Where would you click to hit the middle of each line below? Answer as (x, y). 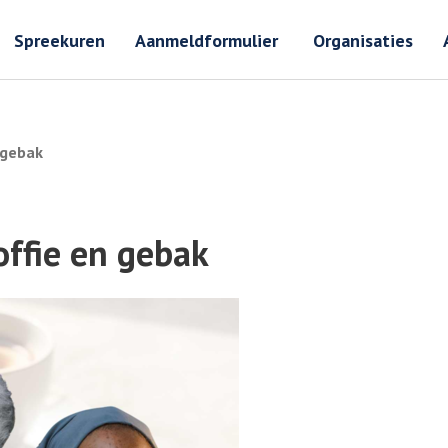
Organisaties (363, 40)
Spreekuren (59, 40)
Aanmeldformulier (209, 40)
